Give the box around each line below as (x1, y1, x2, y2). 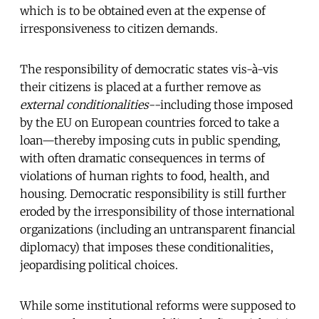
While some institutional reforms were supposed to (20, 298, 296, 313)
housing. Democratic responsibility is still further (20, 186, 286, 201)
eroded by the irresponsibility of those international (20, 204, 295, 219)
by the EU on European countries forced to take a (20, 115, 279, 130)
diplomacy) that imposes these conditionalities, (20, 239, 273, 254)
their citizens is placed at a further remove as (20, 79, 261, 94)
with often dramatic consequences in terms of (20, 150, 265, 165)
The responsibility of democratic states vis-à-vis (20, 61, 278, 76)
